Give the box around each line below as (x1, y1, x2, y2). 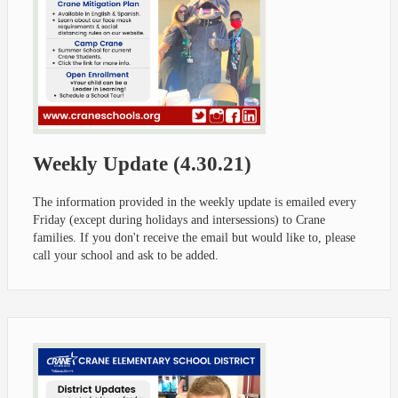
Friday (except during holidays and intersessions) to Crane (33, 212, 325, 227)
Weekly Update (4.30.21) (33, 152, 251, 175)
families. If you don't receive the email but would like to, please (33, 230, 355, 244)
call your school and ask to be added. (33, 248, 219, 262)
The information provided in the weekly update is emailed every (33, 195, 356, 209)
